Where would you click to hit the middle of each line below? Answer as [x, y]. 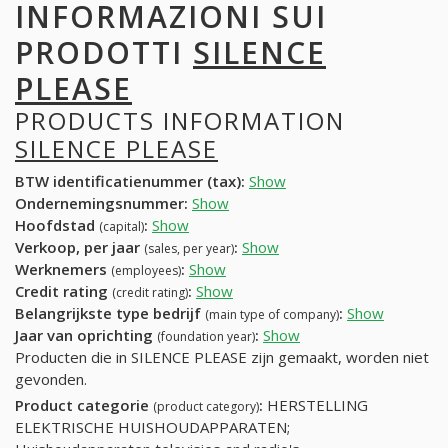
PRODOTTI [104, 52]
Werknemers [63, 269]
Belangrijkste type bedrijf [110, 313]
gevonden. [51, 379]
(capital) [121, 227]
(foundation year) [206, 337]
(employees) [146, 271]
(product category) [206, 407]
